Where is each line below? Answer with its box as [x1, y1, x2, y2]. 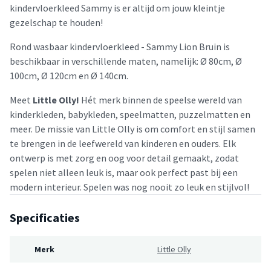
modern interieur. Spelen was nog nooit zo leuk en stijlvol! [10, 180, 249, 193]
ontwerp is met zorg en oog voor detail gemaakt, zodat [10, 151, 239, 164]
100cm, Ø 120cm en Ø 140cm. [10, 69, 128, 82]
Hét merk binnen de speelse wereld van [79, 93, 242, 106]
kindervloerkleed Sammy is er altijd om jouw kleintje [10, 1, 225, 14]
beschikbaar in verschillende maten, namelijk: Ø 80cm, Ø [10, 54, 242, 67]
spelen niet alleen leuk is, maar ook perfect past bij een [10, 166, 238, 178]
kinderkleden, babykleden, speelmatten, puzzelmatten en [10, 108, 250, 120]
